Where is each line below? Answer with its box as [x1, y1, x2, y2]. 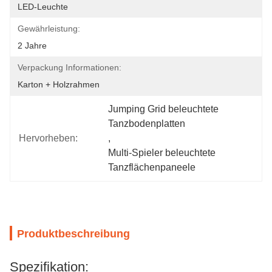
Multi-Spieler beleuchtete [108, 148, 216, 158]
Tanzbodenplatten [108, 118, 186, 129]
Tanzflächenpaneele [108, 162, 196, 172]
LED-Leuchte [18, 2, 68, 12]
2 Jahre [18, 41, 47, 50]
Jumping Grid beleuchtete [108, 104, 219, 114]
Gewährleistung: [18, 24, 80, 33]
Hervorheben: [19, 133, 78, 143]
